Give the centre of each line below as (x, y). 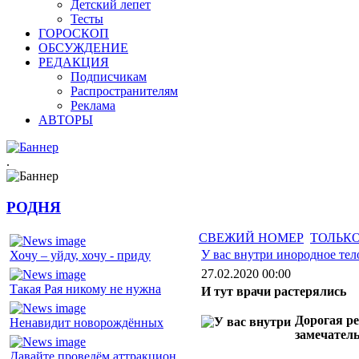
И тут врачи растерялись (274, 292)
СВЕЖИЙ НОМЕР (251, 238)
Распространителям (124, 91)
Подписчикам (109, 77)
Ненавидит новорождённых (87, 323)
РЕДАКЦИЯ (74, 62)
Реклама (93, 105)
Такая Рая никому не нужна (85, 289)
